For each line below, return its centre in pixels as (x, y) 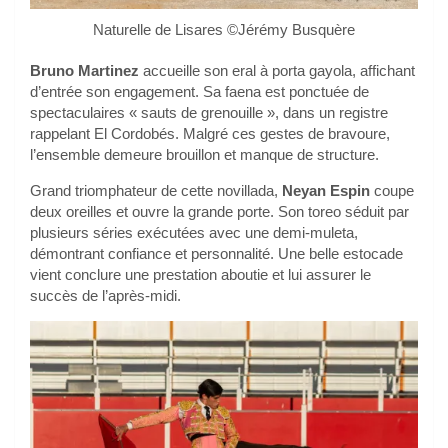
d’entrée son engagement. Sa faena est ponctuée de (199, 91)
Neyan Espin (326, 190)
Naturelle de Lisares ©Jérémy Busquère (224, 29)
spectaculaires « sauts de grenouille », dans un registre (209, 112)
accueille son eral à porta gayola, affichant (279, 70)
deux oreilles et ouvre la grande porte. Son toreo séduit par (219, 211)
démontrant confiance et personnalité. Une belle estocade (216, 253)
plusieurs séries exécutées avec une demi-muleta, (194, 232)
